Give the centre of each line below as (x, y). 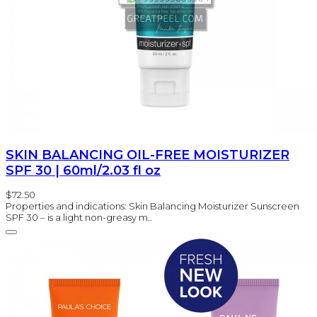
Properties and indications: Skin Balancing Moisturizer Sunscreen (152, 206)
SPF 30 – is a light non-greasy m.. (79, 217)
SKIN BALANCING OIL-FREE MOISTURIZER (148, 155)
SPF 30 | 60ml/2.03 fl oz (83, 170)
